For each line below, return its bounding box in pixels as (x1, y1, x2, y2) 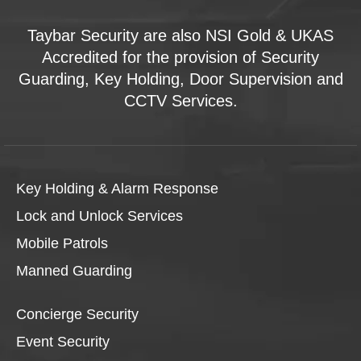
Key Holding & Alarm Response (16, 180, 218, 197)
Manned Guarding (16, 263, 132, 280)
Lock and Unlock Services (16, 208, 183, 225)
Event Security (16, 334, 110, 351)
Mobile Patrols (16, 235, 108, 252)
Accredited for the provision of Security (42, 48, 319, 67)
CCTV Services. (123, 92, 238, 110)
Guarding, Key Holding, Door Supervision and (18, 70, 343, 89)
